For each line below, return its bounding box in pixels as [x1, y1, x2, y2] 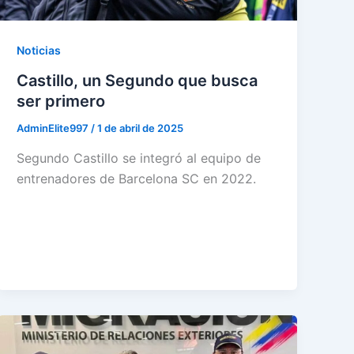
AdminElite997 [17, 122, 92, 135]
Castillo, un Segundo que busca [17, 71, 258, 91]
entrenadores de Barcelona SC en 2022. [17, 170, 257, 186]
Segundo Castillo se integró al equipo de [17, 149, 262, 166]
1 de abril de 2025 [97, 122, 184, 135]
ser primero [17, 92, 106, 111]
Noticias [17, 43, 62, 58]
